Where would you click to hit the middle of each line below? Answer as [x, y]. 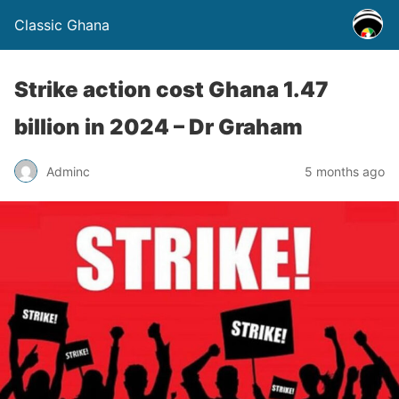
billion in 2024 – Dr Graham [159, 127]
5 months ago [345, 171]
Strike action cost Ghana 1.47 [171, 90]
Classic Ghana [62, 25]
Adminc [68, 171]
